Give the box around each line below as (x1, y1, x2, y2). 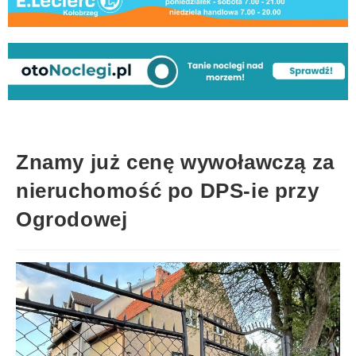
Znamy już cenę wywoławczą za (16, 149, 335, 174)
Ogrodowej (16, 207, 128, 231)
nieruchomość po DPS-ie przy (16, 178, 319, 203)
